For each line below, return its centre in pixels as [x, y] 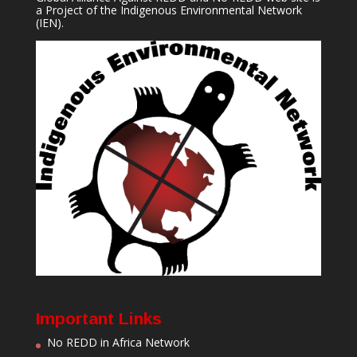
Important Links [98, 318]
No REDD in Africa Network [118, 342]
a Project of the [78, 10]
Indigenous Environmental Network [211, 10]
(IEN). [49, 22]
